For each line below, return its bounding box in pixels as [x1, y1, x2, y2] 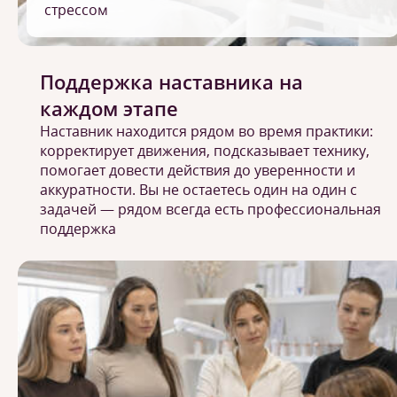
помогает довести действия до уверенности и [40, 160, 355, 180]
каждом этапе [40, 95, 178, 121]
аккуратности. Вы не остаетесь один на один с [40, 180, 357, 199]
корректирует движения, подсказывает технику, [40, 141, 370, 160]
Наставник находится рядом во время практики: [40, 121, 373, 141]
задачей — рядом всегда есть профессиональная [40, 199, 381, 219]
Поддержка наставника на [40, 68, 303, 95]
